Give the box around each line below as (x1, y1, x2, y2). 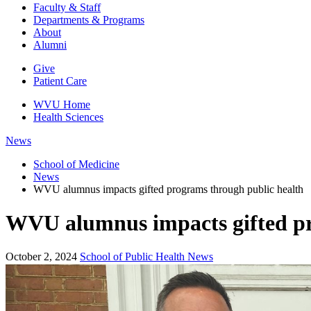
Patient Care (33, 74, 87, 87)
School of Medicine (33, 158, 119, 170)
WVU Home (33, 98, 90, 110)
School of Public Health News (80, 251, 213, 263)
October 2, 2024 (6, 251, 77, 263)
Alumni (33, 38, 67, 51)
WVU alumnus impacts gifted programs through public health (33, 183, 303, 195)
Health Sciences (33, 110, 103, 123)
